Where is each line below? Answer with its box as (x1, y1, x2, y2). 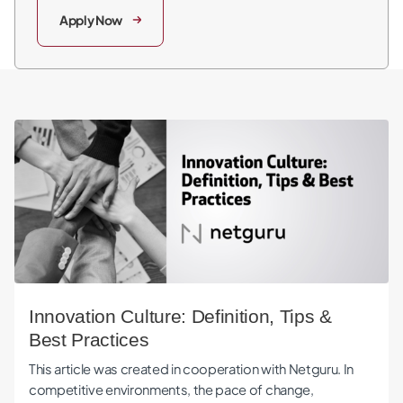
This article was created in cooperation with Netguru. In (29, 360, 354, 377)
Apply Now (59, 11, 123, 28)
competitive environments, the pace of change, (29, 381, 314, 398)
